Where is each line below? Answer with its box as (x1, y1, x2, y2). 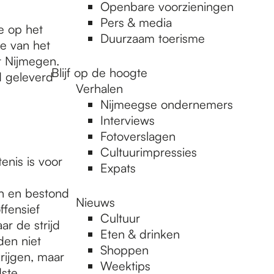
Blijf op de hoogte (51, 65, 147, 80)
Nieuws (76, 194, 115, 210)
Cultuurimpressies (100, 144, 197, 160)
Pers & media (100, 15, 172, 30)
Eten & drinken (100, 226, 180, 242)
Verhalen (76, 81, 123, 96)
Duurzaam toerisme (100, 31, 205, 46)
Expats (100, 160, 136, 176)
